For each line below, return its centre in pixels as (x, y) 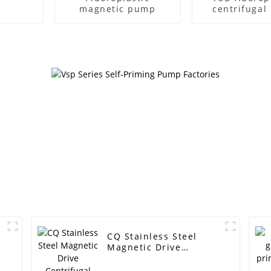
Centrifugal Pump (150, 258)
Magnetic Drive (144, 247)
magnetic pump (118, 8)
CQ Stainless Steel (152, 237)
